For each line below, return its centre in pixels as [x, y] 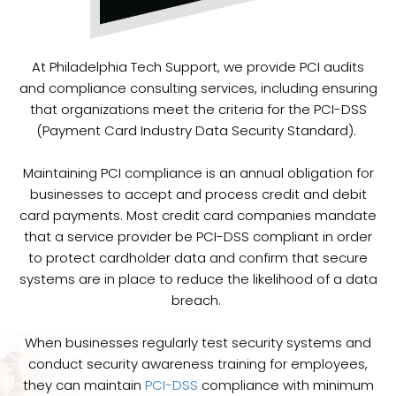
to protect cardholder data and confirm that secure [198, 258]
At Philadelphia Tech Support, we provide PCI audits [198, 67]
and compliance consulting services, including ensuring [198, 88]
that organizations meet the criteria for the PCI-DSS [198, 110]
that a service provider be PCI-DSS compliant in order [198, 237]
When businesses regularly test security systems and [198, 343]
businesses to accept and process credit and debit [198, 194]
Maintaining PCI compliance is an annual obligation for [198, 173]
